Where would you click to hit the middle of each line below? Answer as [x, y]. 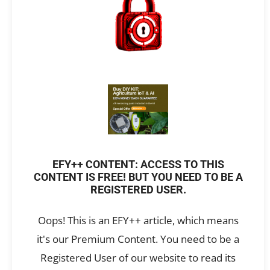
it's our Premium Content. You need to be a [138, 239]
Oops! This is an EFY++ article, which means [138, 221]
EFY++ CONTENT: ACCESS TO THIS [138, 165]
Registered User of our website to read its [138, 258]
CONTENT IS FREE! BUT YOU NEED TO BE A [138, 177]
